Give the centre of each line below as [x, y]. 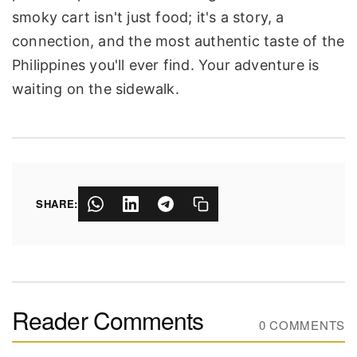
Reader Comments [108, 320]
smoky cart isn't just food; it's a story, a [148, 18]
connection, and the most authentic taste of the [178, 41]
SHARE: [57, 204]
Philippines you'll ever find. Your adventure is [166, 65]
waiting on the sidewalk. [96, 89]
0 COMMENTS [302, 325]
